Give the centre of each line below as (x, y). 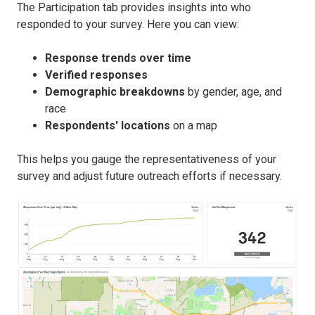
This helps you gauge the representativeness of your (147, 160)
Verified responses (96, 75)
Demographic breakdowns (115, 92)
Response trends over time (118, 58)
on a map (194, 126)
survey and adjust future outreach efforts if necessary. (149, 176)
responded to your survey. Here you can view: (128, 25)
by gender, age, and (233, 92)
